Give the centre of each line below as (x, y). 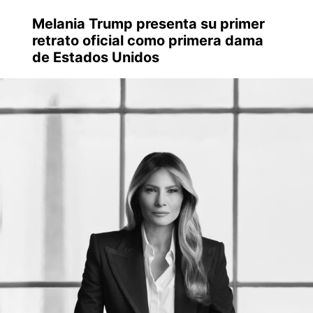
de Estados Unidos (95, 57)
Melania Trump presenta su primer (148, 23)
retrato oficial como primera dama (147, 40)
